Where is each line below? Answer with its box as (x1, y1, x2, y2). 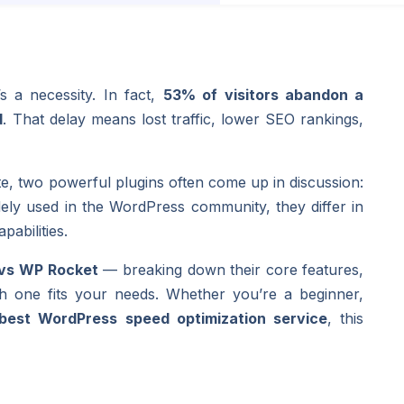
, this (327, 308, 364, 327)
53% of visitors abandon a (162, 85, 364, 104)
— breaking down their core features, (97, 260, 364, 279)
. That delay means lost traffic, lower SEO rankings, (3, 109, 364, 128)
